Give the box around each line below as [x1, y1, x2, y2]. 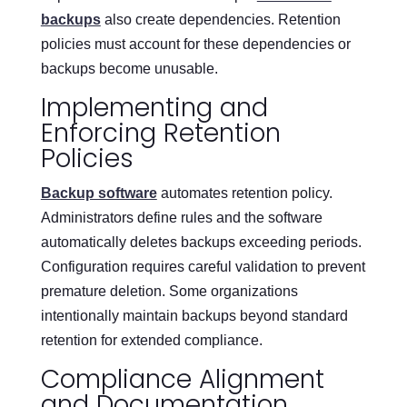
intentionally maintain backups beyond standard [40, 307, 348, 323]
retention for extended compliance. [40, 332, 263, 348]
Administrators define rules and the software [40, 209, 323, 225]
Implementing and [40, 89, 268, 125]
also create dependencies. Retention [100, 11, 341, 27]
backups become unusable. [40, 60, 218, 76]
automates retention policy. [156, 184, 333, 201]
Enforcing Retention [40, 114, 281, 151]
